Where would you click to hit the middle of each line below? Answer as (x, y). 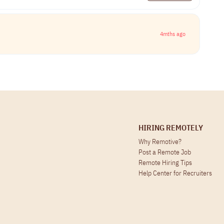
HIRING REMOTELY (171, 128)
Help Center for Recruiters (175, 173)
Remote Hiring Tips (165, 163)
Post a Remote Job (165, 152)
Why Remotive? (160, 142)
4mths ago (173, 34)
